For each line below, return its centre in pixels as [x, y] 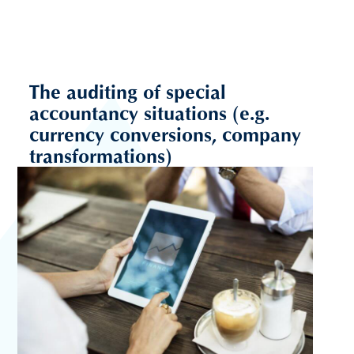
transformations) [101, 156]
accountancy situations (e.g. [150, 114]
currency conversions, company [166, 135]
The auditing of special [128, 92]
